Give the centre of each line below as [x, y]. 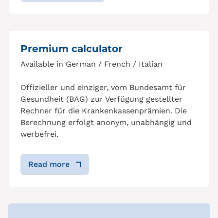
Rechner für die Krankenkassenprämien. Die [104, 111]
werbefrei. [39, 134]
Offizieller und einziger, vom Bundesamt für [103, 88]
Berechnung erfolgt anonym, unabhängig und [106, 123]
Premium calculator [72, 49]
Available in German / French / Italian [91, 64]
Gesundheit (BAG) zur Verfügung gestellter [101, 99]
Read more [49, 164]
